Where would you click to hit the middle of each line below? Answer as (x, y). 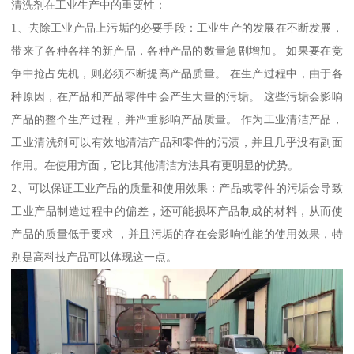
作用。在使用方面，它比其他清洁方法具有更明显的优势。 (155, 166)
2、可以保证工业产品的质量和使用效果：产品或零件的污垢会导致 (177, 188)
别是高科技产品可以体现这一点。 (94, 257)
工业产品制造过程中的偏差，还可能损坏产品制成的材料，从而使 (177, 211)
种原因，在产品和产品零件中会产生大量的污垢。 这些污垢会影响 (177, 97)
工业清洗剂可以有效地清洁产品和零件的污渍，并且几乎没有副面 (177, 143)
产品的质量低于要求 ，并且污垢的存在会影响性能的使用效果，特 (177, 234)
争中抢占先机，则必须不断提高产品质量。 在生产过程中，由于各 (177, 74)
